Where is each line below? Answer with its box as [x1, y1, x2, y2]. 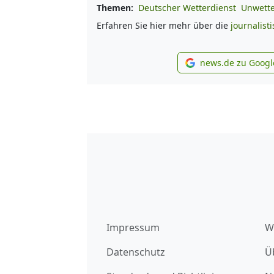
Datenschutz [106, 245, 165, 259]
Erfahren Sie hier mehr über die [97, 19, 231, 31]
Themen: [97, 1, 133, 13]
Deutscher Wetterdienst [138, 1, 236, 13]
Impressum [106, 220, 160, 234]
